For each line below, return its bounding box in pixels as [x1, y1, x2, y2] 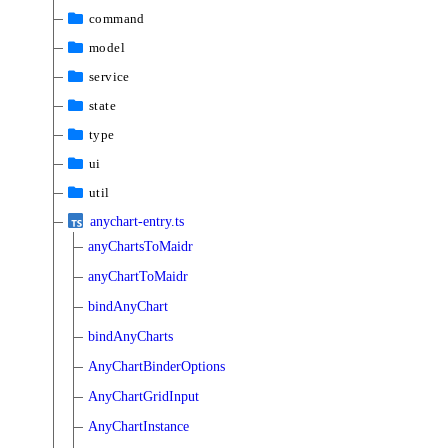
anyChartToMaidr [88, 268, 188, 284]
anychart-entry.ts [90, 213, 184, 229]
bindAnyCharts [88, 328, 173, 344]
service [89, 68, 130, 84]
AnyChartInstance [88, 418, 189, 434]
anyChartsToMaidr [88, 238, 193, 254]
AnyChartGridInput [88, 388, 199, 404]
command [89, 10, 145, 26]
